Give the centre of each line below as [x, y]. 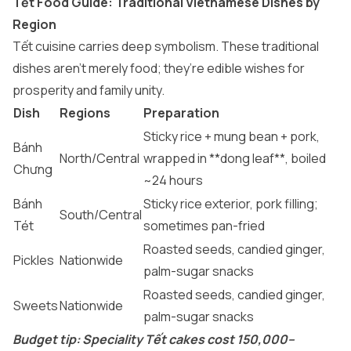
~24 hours [173, 180]
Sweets [36, 306]
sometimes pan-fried [204, 226]
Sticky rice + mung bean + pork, [232, 136]
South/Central [101, 215]
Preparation [181, 113]
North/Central [100, 158]
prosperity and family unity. [89, 90]
